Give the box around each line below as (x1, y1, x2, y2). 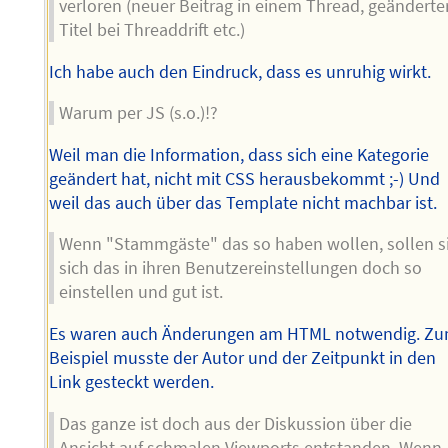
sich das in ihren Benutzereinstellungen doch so (59, 257, 423, 280)
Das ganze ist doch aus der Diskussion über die (59, 412, 413, 435)
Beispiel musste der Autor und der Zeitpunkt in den (49, 346, 437, 369)
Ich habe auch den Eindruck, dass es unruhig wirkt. (49, 60, 432, 83)
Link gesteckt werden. (49, 370, 215, 393)
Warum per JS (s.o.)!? (59, 102, 219, 125)
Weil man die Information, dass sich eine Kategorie (49, 143, 430, 166)
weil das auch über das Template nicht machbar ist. (49, 191, 438, 214)
